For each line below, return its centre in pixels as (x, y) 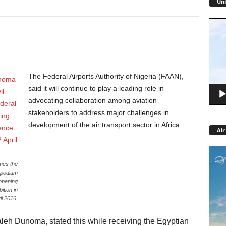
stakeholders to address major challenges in (98, 112)
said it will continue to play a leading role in (96, 88)
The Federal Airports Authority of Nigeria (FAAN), (106, 76)
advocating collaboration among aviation (92, 100)
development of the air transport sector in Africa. (105, 125)
